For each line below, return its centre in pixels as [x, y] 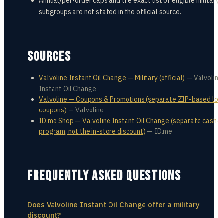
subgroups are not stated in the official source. [110, 12]
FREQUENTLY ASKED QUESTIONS [104, 176]
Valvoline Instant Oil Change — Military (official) [112, 78]
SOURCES [49, 57]
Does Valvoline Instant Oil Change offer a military [113, 205]
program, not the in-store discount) [92, 131]
